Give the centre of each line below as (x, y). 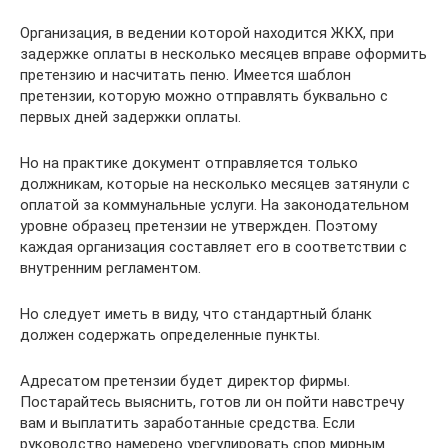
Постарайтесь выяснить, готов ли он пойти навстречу (212, 402)
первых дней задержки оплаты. (130, 117)
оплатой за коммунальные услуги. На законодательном (214, 205)
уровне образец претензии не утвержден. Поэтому (198, 226)
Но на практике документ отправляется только (189, 163)
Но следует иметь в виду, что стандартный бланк (196, 314)
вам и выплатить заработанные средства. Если (187, 423)
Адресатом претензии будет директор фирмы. (185, 381)
